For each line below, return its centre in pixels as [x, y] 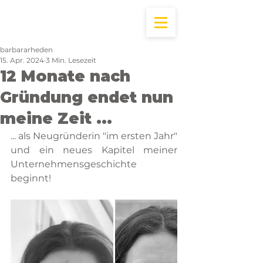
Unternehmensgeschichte [74, 164]
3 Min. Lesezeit [71, 60]
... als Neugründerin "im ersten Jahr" [94, 136]
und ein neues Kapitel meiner [94, 150]
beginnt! [32, 178]
